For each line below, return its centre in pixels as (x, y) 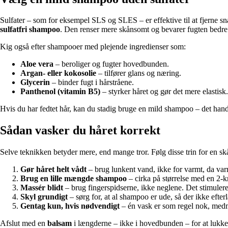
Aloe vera (37, 64)
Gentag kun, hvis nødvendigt (70, 206)
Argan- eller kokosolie (58, 73)
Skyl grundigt (44, 197)
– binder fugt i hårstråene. (92, 82)
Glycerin (35, 82)
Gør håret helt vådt (53, 169)
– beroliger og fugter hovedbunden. (111, 64)
